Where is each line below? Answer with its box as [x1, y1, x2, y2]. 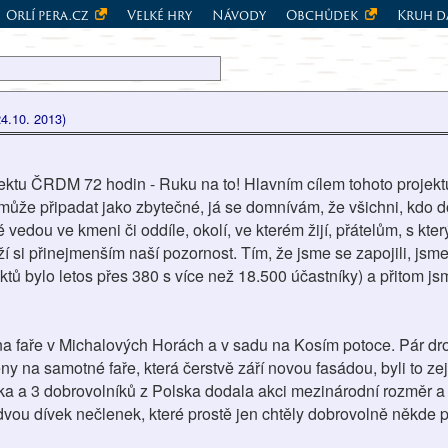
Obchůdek [286, 5, 361, 25]
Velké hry [127, 5, 192, 25]
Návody [212, 5, 266, 25]
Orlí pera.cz [6, 5, 91, 25]
